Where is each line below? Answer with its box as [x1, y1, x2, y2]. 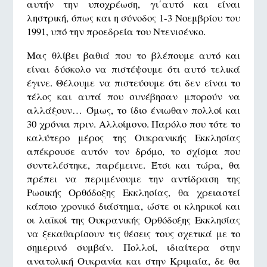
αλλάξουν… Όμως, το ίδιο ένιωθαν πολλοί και [26, 103, 241, 117]
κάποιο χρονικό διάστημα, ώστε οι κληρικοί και [26, 198, 241, 213]
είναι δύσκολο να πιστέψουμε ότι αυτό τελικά [26, 61, 241, 76]
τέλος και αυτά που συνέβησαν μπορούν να [26, 89, 241, 103]
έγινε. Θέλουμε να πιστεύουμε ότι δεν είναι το [26, 75, 241, 89]
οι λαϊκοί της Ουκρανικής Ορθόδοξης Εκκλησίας [26, 212, 241, 226]
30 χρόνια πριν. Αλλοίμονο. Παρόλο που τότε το [26, 116, 241, 131]
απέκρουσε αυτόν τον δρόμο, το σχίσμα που [26, 144, 241, 158]
